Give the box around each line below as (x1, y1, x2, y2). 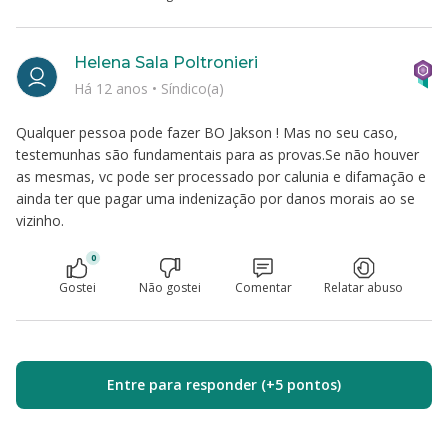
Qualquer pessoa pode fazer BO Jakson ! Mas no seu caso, (16, 123, 398, 142)
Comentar (234, 279, 292, 296)
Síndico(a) (161, 78, 224, 98)
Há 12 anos (74, 78, 152, 98)
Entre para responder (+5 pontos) (107, 375, 341, 394)
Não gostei (139, 279, 201, 296)
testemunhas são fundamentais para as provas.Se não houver (16, 145, 419, 164)
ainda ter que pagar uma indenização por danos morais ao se (16, 189, 415, 208)
